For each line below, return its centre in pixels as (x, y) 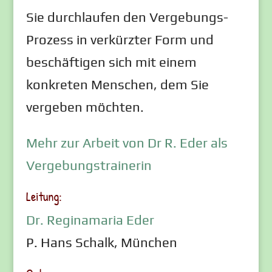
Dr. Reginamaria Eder (90, 220)
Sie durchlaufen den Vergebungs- (127, 17)
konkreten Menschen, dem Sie (117, 84)
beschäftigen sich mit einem (111, 62)
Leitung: (44, 196)
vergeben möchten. (85, 107)
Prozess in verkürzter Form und (120, 39)
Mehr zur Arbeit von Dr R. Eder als (127, 143)
